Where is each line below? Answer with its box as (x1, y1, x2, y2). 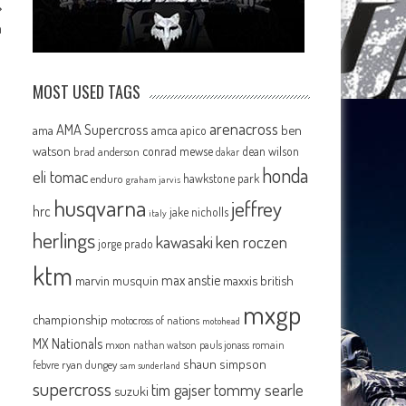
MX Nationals (33, 334, 103, 353)
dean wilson (242, 143, 300, 159)
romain (252, 337, 285, 352)
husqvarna (53, 193, 147, 222)
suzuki (114, 382, 150, 399)
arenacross (209, 119, 279, 139)
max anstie (161, 271, 221, 289)
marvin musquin (75, 272, 159, 288)
